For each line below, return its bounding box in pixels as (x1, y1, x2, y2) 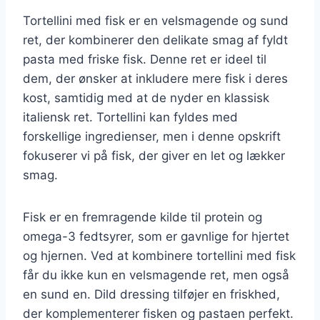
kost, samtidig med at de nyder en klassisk (23, 90, 269, 105)
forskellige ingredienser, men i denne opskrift (23, 129, 281, 144)
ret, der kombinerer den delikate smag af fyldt (23, 32, 288, 47)
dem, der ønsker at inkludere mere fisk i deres (23, 71, 288, 86)
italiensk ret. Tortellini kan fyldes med (23, 109, 238, 124)
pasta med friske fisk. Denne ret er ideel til (23, 51, 266, 66)
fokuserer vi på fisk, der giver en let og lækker (23, 148, 285, 163)
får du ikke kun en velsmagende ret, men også (23, 267, 289, 282)
